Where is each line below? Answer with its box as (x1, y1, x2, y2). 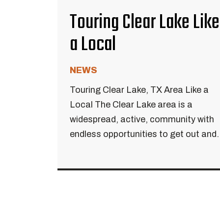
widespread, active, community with (70, 114, 214, 124)
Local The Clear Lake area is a (70, 100, 192, 110)
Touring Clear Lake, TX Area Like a (70, 85, 209, 95)
